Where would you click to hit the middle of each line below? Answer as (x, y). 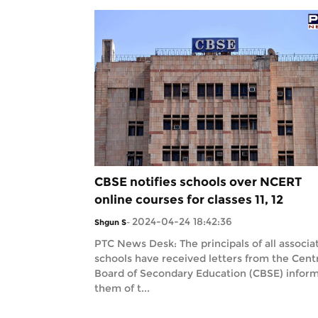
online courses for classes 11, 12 (189, 199)
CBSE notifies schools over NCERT (198, 182)
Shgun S (110, 222)
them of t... (122, 288)
